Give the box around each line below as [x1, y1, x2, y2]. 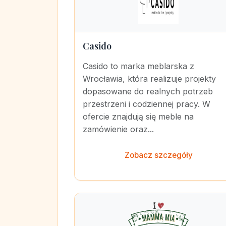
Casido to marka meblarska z [83, 61, 194, 71]
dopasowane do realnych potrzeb [83, 86, 213, 96]
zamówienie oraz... [83, 124, 154, 134]
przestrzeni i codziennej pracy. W [83, 99, 210, 109]
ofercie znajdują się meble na [83, 111, 194, 122]
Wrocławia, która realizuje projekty [83, 74, 216, 84]
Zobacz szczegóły [124, 150, 193, 160]
